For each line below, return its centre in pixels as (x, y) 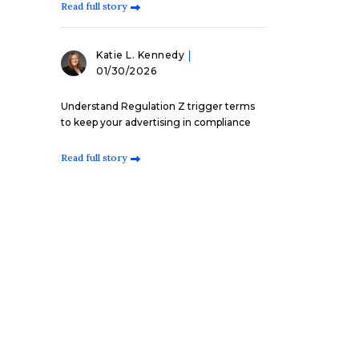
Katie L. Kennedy (140, 54)
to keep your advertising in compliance (156, 122)
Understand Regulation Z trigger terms (158, 106)
